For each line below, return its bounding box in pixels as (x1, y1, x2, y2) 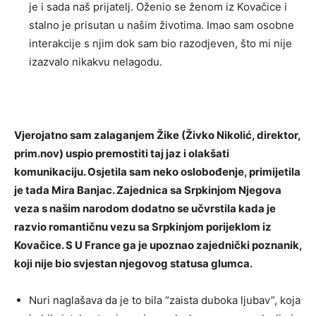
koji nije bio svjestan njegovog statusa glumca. (14, 257, 253, 271)
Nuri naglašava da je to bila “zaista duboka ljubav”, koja (29, 293, 300, 308)
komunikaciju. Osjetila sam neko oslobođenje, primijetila (14, 165, 300, 179)
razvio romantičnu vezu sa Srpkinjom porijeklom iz (14, 220, 272, 234)
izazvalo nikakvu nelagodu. (29, 55, 162, 69)
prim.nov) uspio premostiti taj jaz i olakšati (14, 147, 229, 161)
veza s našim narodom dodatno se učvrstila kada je (14, 202, 276, 216)
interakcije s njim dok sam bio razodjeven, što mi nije (29, 37, 292, 51)
